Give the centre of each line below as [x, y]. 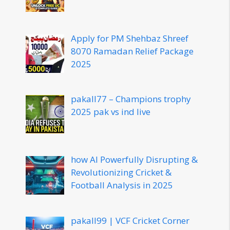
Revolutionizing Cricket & [121, 172]
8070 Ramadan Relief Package [132, 51]
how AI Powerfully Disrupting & [134, 160]
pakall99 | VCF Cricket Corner [130, 220]
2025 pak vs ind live [110, 112]
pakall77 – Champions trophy [131, 99]
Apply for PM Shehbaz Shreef [129, 38]
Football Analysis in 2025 [122, 185]
